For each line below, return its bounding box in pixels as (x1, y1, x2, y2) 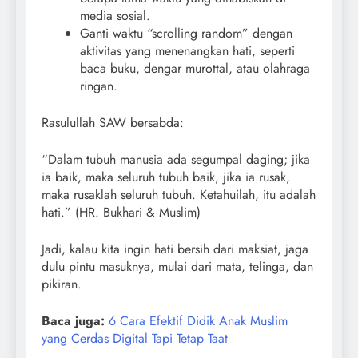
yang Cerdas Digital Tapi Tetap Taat (42, 328, 228, 348)
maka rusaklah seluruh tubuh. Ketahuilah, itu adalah (42, 185, 316, 204)
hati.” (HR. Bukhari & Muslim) (42, 202, 201, 221)
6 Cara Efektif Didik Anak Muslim (109, 311, 288, 330)
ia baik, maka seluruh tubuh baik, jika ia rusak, (42, 167, 290, 186)
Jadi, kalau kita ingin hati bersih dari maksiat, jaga (42, 239, 308, 258)
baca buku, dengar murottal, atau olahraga (80, 58, 310, 78)
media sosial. (80, 6, 150, 25)
